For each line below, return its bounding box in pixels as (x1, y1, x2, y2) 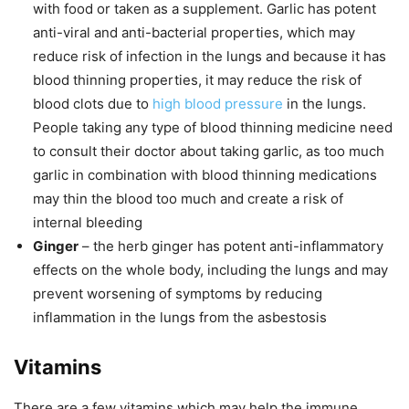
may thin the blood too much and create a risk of (33, 190, 343, 208)
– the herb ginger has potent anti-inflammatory (82, 237, 383, 256)
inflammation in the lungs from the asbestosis (33, 309, 327, 327)
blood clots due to (33, 95, 152, 113)
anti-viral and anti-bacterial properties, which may (33, 24, 355, 42)
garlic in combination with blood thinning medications (33, 166, 377, 184)
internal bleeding (33, 214, 142, 232)
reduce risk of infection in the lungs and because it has (33, 47, 386, 66)
